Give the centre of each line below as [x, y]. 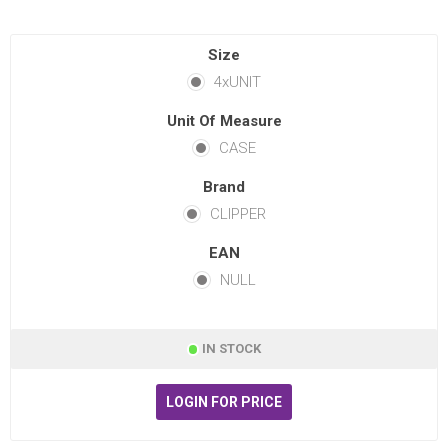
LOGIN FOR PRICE [224, 402]
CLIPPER [237, 214]
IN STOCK [232, 349]
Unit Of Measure [224, 121]
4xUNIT [237, 82]
